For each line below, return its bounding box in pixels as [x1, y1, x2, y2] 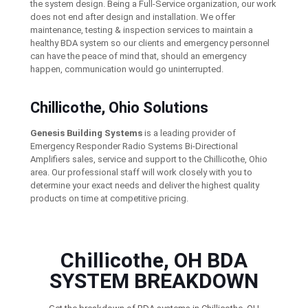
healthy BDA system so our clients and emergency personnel [30, 37, 270, 48]
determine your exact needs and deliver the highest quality [30, 179, 260, 190]
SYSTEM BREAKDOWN [49, 269, 258, 294]
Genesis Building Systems [30, 127, 143, 138]
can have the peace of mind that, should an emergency [30, 50, 247, 61]
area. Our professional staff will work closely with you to [30, 166, 253, 177]
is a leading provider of [142, 127, 236, 138]
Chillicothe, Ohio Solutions [30, 98, 209, 116]
